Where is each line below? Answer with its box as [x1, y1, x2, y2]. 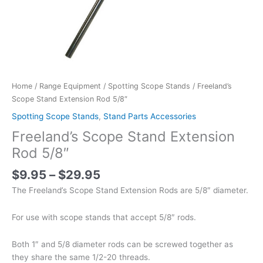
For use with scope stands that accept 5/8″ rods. [12, 212, 198, 222]
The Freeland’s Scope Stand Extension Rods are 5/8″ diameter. [12, 185, 251, 195]
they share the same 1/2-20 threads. [12, 252, 150, 262]
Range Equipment [39, 81, 101, 90]
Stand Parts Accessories [103, 112, 196, 122]
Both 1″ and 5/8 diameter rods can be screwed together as [12, 239, 233, 249]
